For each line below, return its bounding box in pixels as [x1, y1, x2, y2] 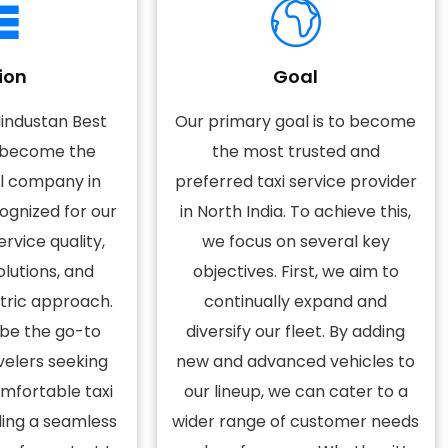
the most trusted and [211, 140, 380, 163]
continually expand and [204, 290, 388, 313]
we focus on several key [201, 230, 390, 253]
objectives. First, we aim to [192, 260, 399, 283]
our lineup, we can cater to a [183, 380, 408, 403]
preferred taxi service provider [174, 170, 417, 193]
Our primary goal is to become [175, 110, 417, 133]
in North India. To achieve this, [180, 200, 412, 223]
